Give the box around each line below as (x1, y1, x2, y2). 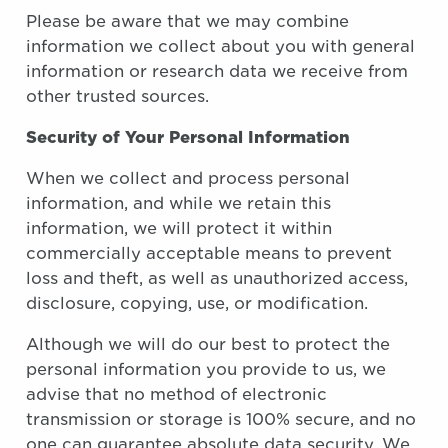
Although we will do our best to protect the (26, 335, 390, 354)
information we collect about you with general (26, 37, 415, 56)
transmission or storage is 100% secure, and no (26, 410, 416, 429)
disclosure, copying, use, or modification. (26, 294, 368, 313)
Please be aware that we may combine (26, 12, 349, 31)
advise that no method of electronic (26, 385, 327, 404)
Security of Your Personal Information (26, 128, 350, 147)
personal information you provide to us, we (26, 360, 386, 379)
